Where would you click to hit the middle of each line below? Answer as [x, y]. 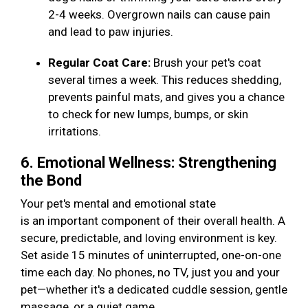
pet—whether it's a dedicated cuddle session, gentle [154, 290]
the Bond [53, 181]
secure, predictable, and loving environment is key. [149, 238]
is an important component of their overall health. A [153, 221]
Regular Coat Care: [99, 63]
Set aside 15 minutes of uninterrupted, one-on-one [151, 255]
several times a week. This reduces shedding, [165, 80]
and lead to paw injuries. [112, 32]
